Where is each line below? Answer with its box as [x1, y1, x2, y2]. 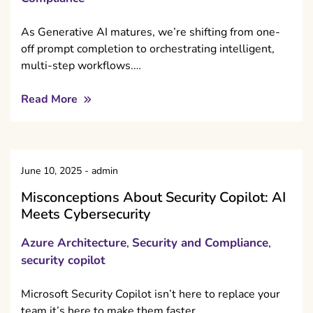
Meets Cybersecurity [21, 205, 150, 224]
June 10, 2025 [21, 164, 82, 178]
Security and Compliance [132, 235, 268, 252]
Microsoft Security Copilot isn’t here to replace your [21, 286, 280, 303]
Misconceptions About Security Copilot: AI [21, 188, 286, 208]
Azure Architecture [21, 235, 126, 252]
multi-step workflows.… [21, 58, 141, 74]
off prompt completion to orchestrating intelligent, [21, 41, 275, 57]
